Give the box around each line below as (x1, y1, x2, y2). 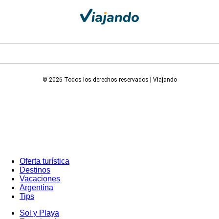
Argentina (20, 183, 53, 192)
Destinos (20, 165, 50, 174)
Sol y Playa (20, 208, 59, 217)
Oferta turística (20, 156, 69, 165)
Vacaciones (20, 174, 60, 183)
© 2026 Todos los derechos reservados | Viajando (42, 76, 177, 83)
